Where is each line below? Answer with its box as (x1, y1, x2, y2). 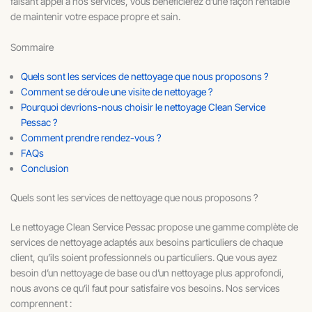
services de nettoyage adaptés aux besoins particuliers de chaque (10, 236, 283, 249)
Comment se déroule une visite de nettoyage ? (21, 86, 212, 98)
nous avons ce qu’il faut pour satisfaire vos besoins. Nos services (10, 282, 280, 295)
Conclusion (21, 162, 69, 175)
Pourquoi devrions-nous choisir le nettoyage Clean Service (21, 101, 265, 114)
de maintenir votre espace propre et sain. (10, 10, 180, 22)
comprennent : (10, 297, 72, 310)
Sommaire (10, 41, 54, 54)
